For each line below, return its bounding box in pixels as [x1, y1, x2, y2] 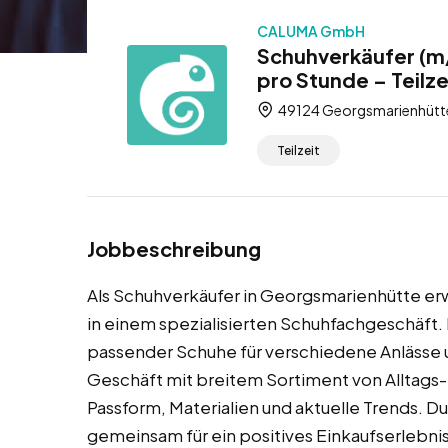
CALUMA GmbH [257, 22, 365, 40]
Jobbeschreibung [87, 236, 261, 262]
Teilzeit [277, 143, 320, 159]
